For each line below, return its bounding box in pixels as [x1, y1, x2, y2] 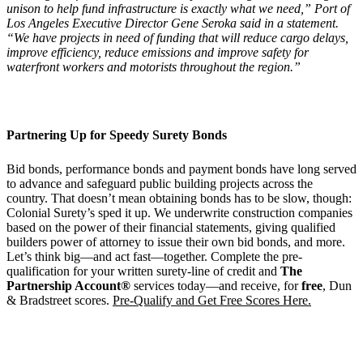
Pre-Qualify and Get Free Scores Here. [113, 293, 311, 307]
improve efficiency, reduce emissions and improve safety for [6, 45, 309, 59]
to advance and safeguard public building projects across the [6, 176, 313, 190]
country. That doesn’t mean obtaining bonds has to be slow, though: [6, 190, 352, 205]
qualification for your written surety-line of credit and [6, 263, 280, 278]
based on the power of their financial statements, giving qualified [6, 220, 335, 234]
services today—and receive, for [130, 278, 301, 293]
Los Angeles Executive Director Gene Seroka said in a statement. [6, 15, 339, 30]
